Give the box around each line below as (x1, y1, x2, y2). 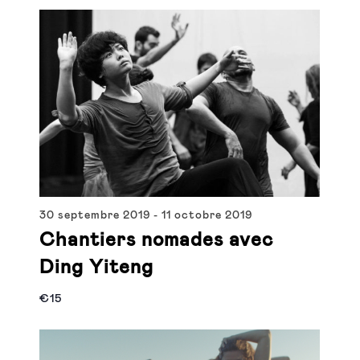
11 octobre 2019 (162, 209, 253, 221)
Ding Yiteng (39, 257, 154, 277)
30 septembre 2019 (39, 209, 151, 221)
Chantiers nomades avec (39, 230, 274, 250)
